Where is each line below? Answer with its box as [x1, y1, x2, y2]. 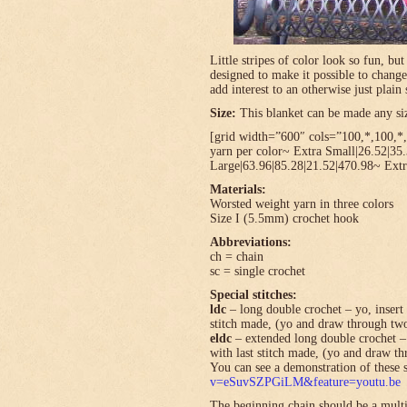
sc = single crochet [210, 264, 305, 278]
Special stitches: [210, 288, 297, 302]
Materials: [210, 183, 266, 196]
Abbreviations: [210, 235, 292, 249]
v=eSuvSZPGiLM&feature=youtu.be [210, 375, 401, 389]
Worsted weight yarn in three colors [210, 197, 393, 211]
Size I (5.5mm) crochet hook [210, 212, 359, 225]
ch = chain [210, 250, 263, 263]
